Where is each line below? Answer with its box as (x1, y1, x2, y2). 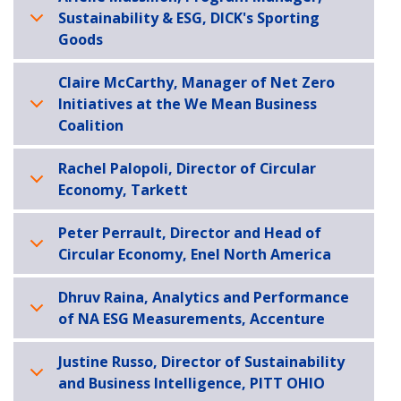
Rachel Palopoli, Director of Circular (58, 158, 316, 179)
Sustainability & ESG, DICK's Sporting (58, 8, 320, 29)
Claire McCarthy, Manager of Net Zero (58, 73, 335, 93)
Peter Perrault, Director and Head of (58, 223, 321, 243)
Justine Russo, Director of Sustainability (58, 352, 345, 372)
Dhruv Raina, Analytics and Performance (58, 287, 349, 308)
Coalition (58, 115, 124, 136)
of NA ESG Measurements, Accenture (58, 309, 325, 329)
